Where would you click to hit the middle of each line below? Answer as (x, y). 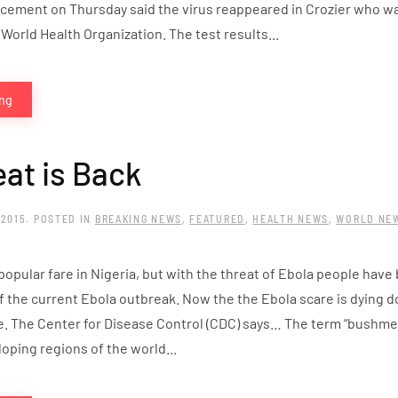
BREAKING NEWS (138, 219)
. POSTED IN (60, 219)
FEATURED (217, 219)
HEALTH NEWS (291, 219)
